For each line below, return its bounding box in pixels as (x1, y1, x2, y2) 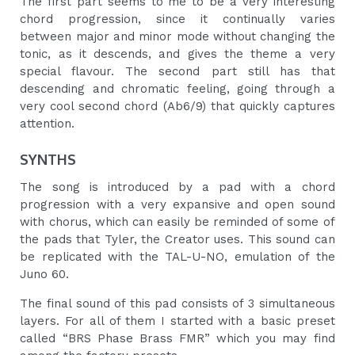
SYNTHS (20, 151, 77, 169)
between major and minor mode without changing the (20, 29, 335, 44)
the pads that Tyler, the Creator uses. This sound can (20, 232, 335, 247)
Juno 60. (20, 267, 70, 282)
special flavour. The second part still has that (20, 64, 335, 79)
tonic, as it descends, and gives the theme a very (20, 47, 335, 62)
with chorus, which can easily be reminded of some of (20, 215, 335, 230)
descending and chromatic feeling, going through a (20, 82, 335, 97)
